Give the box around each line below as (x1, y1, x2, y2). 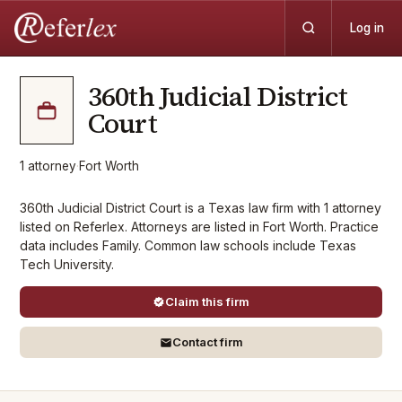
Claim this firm (165, 294, 249, 309)
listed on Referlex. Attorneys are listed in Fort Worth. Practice (20, 219, 379, 234)
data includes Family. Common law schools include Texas (20, 238, 356, 253)
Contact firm (171, 335, 243, 349)
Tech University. (20, 257, 114, 272)
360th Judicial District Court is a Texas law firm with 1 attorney (20, 200, 381, 215)
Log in (350, 21, 384, 35)
